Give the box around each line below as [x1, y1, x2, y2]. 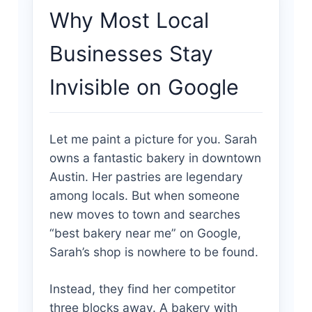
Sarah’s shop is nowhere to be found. [49, 244, 258, 259]
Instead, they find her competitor [49, 281, 235, 296]
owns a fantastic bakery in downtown [49, 150, 261, 165]
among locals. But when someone [49, 187, 240, 203]
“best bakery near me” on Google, [49, 225, 241, 240]
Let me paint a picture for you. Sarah [49, 131, 257, 146]
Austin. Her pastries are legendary [49, 169, 243, 184]
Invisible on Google [49, 74, 239, 100]
